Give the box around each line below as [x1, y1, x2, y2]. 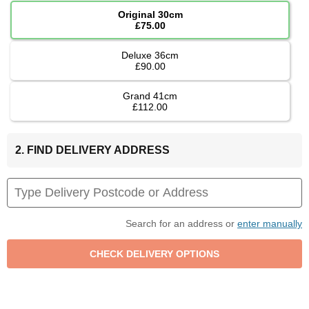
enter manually [237, 217, 302, 229]
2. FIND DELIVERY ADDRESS [15, 143, 170, 156]
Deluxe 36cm [121, 49, 179, 61]
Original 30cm [117, 8, 183, 20]
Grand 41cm [123, 90, 178, 101]
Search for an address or [126, 217, 237, 229]
